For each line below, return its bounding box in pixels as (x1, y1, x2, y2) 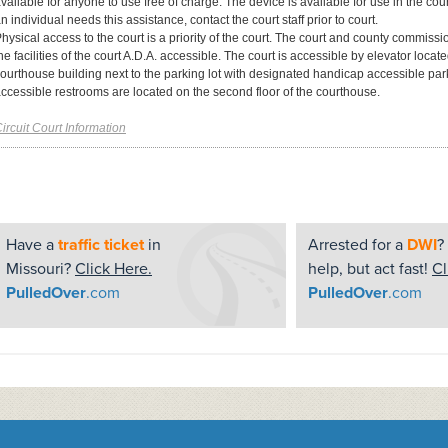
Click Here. (75, 259, 152, 279)
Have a (6, 235, 58, 255)
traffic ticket (58, 235, 144, 255)
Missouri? (6, 259, 75, 279)
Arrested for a (308, 235, 407, 255)
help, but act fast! (308, 259, 432, 279)
